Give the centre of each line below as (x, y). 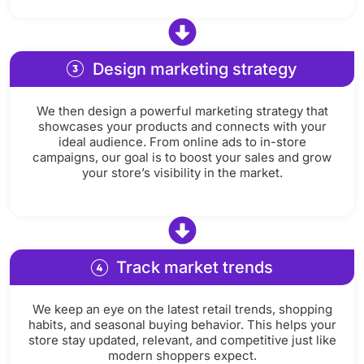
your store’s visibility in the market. (182, 172)
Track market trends (195, 268)
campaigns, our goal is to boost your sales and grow (182, 157)
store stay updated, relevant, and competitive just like (182, 340)
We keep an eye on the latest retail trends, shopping (182, 310)
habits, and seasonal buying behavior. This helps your (182, 325)
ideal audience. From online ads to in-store (182, 141)
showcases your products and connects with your (182, 126)
